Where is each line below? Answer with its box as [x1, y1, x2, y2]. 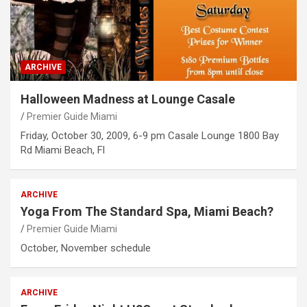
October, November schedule [21, 242, 151, 255]
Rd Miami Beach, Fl [21, 144, 105, 157]
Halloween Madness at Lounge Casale [21, 92, 235, 107]
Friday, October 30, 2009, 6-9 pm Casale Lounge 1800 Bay [21, 130, 279, 143]
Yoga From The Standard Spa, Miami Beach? [21, 204, 273, 219]
